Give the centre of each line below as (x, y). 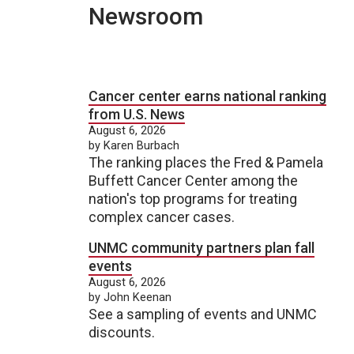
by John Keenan (130, 297)
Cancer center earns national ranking (207, 96)
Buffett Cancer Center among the (193, 181)
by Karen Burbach (134, 145)
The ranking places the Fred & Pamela (206, 162)
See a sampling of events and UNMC (203, 314)
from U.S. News (137, 114)
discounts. (122, 332)
